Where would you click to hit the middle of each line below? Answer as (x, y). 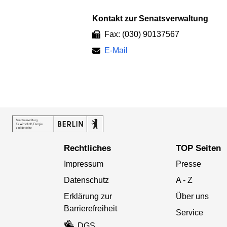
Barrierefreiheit (90, 208)
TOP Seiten (201, 148)
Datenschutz (86, 180)
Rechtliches (90, 148)
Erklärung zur (88, 196)
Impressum (83, 164)
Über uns (193, 196)
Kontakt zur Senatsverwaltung (153, 19)
